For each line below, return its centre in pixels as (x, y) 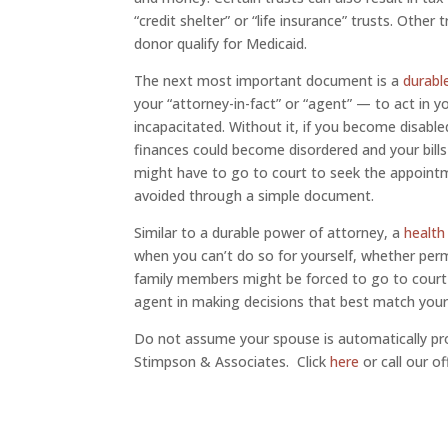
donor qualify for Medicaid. (221, 43)
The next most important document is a (269, 80)
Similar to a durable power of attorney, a (269, 232)
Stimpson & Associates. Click (232, 361)
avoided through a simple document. (254, 195)
